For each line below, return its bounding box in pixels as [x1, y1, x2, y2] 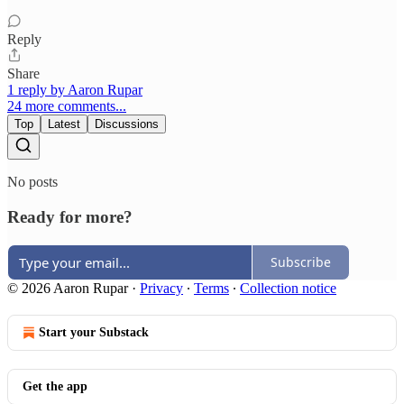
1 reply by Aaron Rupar [7, 82, 142, 98]
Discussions [95, 117, 159, 132]
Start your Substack [39, 325, 149, 339]
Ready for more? [7, 207, 133, 226]
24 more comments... [7, 98, 126, 115]
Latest [48, 117, 80, 132]
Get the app [23, 379, 87, 393]
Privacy [140, 280, 183, 296]
